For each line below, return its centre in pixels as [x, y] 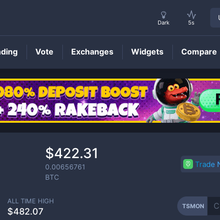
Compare [199, 52]
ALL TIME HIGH [31, 201]
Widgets [147, 52]
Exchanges [92, 52]
